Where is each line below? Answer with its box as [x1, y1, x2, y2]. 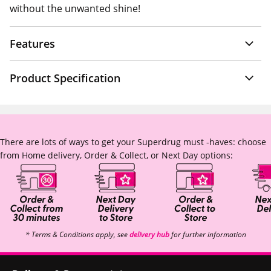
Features [10, 36, 55, 51]
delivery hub [129, 229, 169, 240]
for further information [169, 229, 246, 240]
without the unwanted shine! [10, 2, 140, 15]
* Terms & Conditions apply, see [25, 229, 129, 240]
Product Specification [10, 71, 120, 85]
